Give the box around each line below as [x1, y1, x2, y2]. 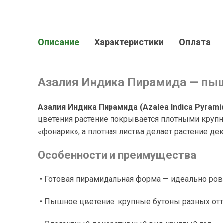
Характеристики [94, 37, 164, 47]
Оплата [179, 37, 211, 47]
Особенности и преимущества [38, 149, 196, 161]
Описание [38, 37, 79, 47]
